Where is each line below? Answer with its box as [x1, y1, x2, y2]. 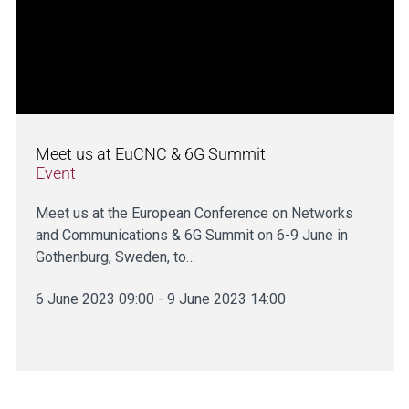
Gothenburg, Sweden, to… [35, 247, 195, 266]
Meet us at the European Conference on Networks [35, 204, 353, 222]
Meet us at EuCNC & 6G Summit [35, 143, 266, 163]
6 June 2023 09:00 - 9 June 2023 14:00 [35, 289, 286, 308]
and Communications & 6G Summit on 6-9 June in [35, 225, 348, 244]
